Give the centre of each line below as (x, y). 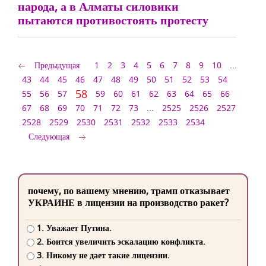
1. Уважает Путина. (74, 228)
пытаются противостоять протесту (113, 20)
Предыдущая (57, 65)
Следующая (49, 136)
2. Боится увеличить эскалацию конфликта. (121, 242)
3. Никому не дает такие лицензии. (103, 255)
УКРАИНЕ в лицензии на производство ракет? (128, 202)
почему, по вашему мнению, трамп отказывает (129, 191)
